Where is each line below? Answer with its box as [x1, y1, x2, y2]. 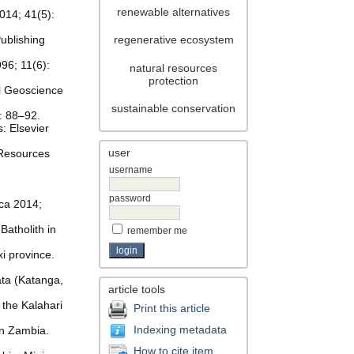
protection [149, 73, 199, 87]
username [109, 164, 153, 176]
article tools [108, 283, 166, 296]
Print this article [134, 301, 211, 314]
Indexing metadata [134, 322, 228, 336]
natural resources [130, 61, 218, 74]
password [109, 193, 152, 205]
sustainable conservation [111, 102, 236, 115]
